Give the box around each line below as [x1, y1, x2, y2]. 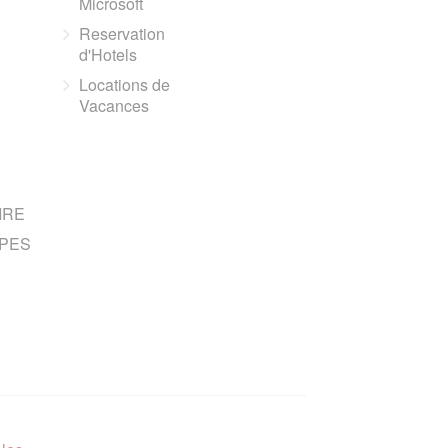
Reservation [79, 22, 166, 45]
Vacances [79, 94, 150, 117]
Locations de [79, 73, 171, 96]
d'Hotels [79, 43, 138, 66]
